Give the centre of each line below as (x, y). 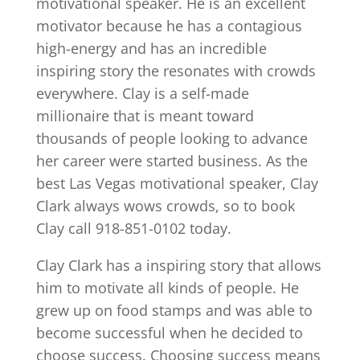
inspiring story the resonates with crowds (176, 70)
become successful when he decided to (169, 332)
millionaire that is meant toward (145, 115)
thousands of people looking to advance (172, 138)
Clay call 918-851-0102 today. (133, 228)
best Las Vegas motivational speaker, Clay (177, 183)
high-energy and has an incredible (151, 48)
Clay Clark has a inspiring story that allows (178, 265)
